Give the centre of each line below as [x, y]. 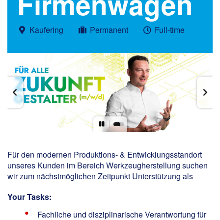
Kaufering [46, 30]
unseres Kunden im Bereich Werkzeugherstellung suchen [108, 165]
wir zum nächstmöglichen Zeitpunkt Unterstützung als [100, 176]
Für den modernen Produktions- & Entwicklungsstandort [105, 154]
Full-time [170, 30]
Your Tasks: [29, 196]
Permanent [109, 30]
